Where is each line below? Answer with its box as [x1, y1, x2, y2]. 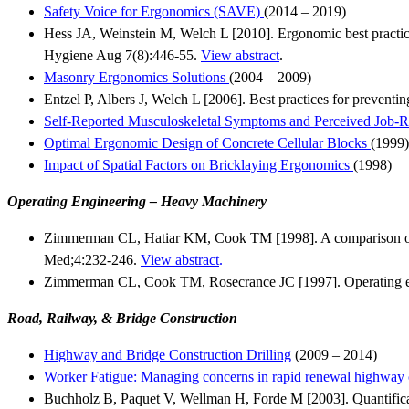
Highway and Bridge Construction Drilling [44, 347, 291, 363]
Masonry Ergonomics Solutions [44, 69, 229, 86]
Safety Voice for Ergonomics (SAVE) [44, 4, 260, 20]
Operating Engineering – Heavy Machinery [7, 194, 267, 210]
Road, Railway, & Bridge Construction [7, 310, 237, 327]
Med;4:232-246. [44, 252, 141, 268]
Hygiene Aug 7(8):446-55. [44, 47, 201, 64]
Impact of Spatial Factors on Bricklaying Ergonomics [44, 157, 353, 173]
